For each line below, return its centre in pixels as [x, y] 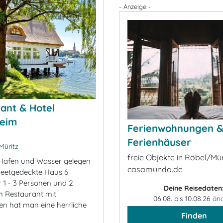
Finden [194, 216]
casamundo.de [155, 169]
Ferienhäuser [159, 142]
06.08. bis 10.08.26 [183, 199]
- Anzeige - [135, 6]
